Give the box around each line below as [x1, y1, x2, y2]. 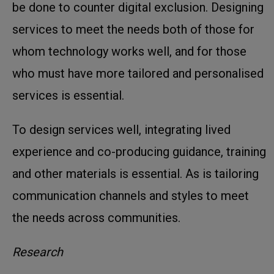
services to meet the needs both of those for [12, 21, 254, 37]
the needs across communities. [12, 210, 180, 225]
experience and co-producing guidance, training [12, 144, 266, 159]
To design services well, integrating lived [12, 122, 231, 137]
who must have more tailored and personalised [12, 65, 264, 81]
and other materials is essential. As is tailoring [12, 166, 259, 181]
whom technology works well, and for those [12, 43, 246, 59]
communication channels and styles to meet [12, 188, 249, 203]
